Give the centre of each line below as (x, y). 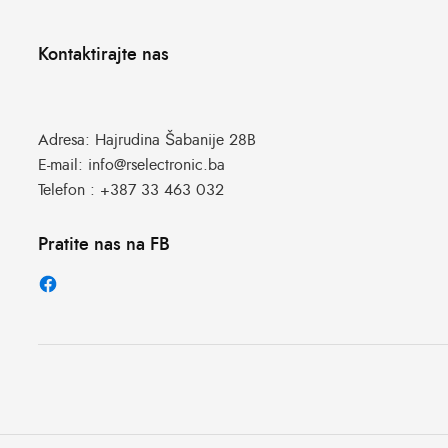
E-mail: (63, 165)
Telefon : (69, 190)
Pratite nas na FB (104, 245)
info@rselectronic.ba (156, 165)
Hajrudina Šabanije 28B (175, 140)
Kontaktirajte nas (103, 55)
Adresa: (66, 140)
